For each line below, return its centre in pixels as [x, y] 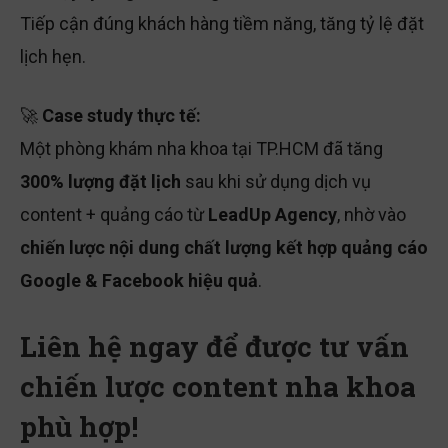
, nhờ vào [371, 216]
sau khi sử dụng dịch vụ [276, 183]
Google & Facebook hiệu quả [139, 282]
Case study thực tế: [121, 117]
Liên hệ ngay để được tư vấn [214, 348]
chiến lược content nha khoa [218, 388]
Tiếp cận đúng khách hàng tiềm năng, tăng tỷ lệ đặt [222, 25]
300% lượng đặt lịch [100, 183]
